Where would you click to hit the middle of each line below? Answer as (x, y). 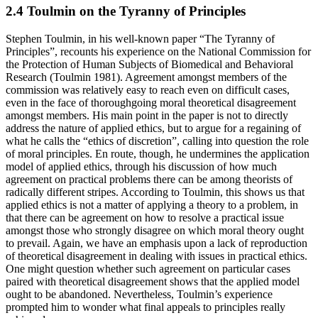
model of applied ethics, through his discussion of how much (141, 166)
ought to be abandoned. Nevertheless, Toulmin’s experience (139, 294)
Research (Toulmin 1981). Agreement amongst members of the (146, 77)
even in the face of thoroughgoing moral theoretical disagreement (151, 102)
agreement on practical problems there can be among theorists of (149, 179)
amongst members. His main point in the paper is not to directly (147, 115)
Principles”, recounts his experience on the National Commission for (158, 51)
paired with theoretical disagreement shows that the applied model (153, 281)
